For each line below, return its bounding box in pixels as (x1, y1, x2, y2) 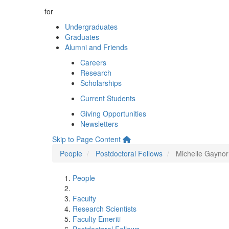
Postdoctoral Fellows (96, 148, 163, 158)
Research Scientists (73, 203, 136, 214)
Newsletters (80, 119, 118, 129)
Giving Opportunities (80, 108, 146, 119)
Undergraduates (65, 21, 118, 32)
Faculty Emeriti (73, 214, 121, 224)
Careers (80, 57, 106, 67)
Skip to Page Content (52, 134, 121, 144)
